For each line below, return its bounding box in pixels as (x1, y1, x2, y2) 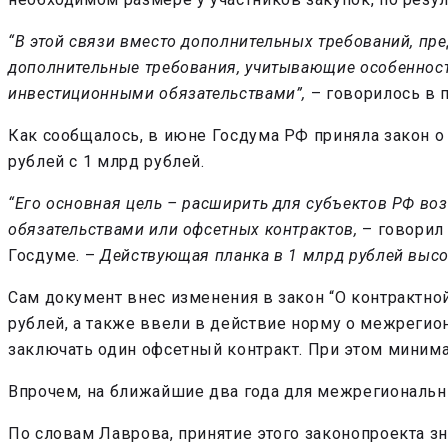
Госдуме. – (8, 246, 101, 265)
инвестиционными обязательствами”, (8, 84, 307, 103)
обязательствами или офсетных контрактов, (8, 220, 358, 239)
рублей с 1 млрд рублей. (8, 152, 205, 171)
